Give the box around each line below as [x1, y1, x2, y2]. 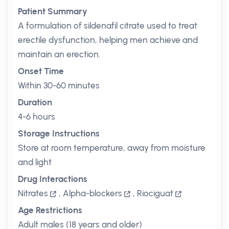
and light [18, 157, 52, 167]
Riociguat [137, 188, 173, 198]
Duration [18, 97, 52, 107]
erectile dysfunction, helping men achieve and [18, 35, 198, 45]
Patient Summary [18, 6, 87, 16]
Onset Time [18, 66, 64, 76]
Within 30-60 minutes [18, 80, 100, 90]
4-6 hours [18, 111, 55, 122]
